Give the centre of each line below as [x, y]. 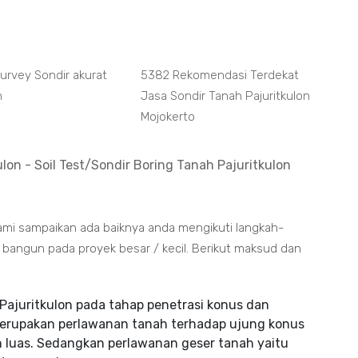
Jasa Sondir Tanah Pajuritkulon [225, 96]
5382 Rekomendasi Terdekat [219, 75]
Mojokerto [167, 117]
